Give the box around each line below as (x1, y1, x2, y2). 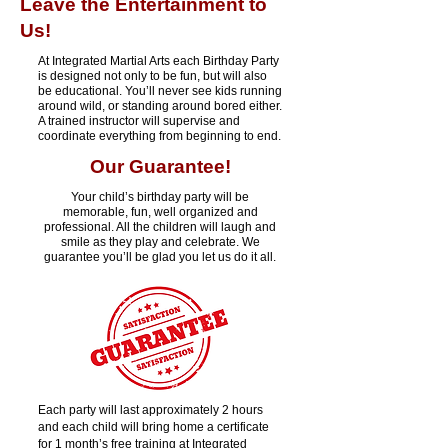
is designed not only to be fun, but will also (38, 69, 267, 83)
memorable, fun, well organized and (62, 205, 258, 219)
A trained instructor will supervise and (38, 114, 240, 128)
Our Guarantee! (89, 156, 231, 177)
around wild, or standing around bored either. (38, 99, 282, 113)
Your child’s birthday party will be (71, 190, 249, 204)
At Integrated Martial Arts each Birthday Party (38, 54, 279, 68)
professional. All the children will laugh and (44, 220, 276, 234)
